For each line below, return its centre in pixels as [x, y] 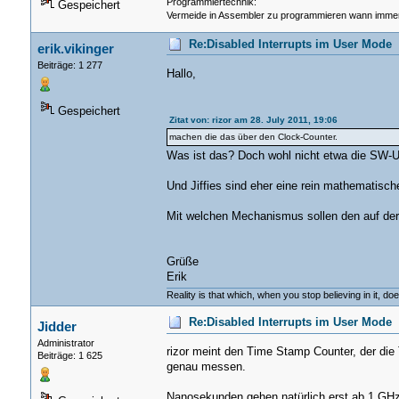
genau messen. [206, 367]
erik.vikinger [75, 49]
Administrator [65, 343]
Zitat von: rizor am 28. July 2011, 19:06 [253, 120]
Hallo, [181, 74]
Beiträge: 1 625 [69, 356]
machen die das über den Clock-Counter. [253, 137]
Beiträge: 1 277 [69, 65]
